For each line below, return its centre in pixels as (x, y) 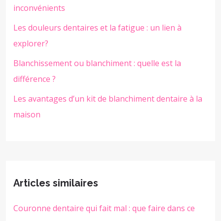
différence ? (35, 79)
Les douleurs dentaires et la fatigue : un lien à (97, 27)
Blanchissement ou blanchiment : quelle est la (97, 63)
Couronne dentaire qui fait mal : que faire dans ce (104, 208)
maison (27, 114)
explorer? (31, 43)
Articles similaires (56, 183)
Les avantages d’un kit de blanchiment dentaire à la (108, 98)
